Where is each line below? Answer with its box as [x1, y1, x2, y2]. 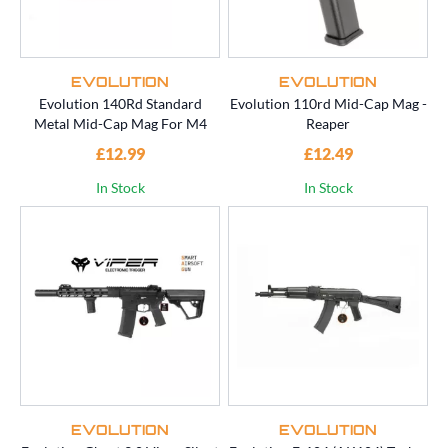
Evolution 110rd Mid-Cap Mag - [229, 95, 427, 113]
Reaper [306, 115, 350, 133]
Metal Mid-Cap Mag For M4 [33, 115, 207, 133]
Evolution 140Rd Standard [38, 95, 202, 113]
